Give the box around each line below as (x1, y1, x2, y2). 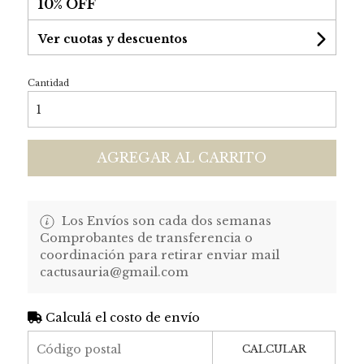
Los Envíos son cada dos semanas (58, 214, 271, 229)
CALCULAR (241, 343, 306, 356)
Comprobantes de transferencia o (39, 231, 253, 246)
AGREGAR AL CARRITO (97, 149, 267, 167)
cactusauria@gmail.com (39, 265, 188, 280)
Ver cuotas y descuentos (37, 32, 188, 47)
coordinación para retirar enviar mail (39, 248, 279, 263)
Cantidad (27, 77, 69, 89)
